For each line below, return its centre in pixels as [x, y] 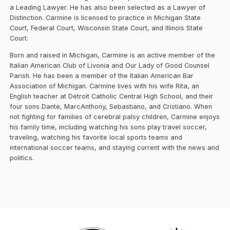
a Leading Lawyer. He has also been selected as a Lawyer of [108, 8]
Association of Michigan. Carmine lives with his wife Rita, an [105, 86]
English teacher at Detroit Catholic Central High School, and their [112, 97]
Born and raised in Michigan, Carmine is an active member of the [113, 55]
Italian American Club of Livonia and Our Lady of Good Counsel [110, 66]
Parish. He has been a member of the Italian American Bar [102, 76]
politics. [22, 158]
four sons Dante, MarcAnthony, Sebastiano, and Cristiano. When [111, 107]
